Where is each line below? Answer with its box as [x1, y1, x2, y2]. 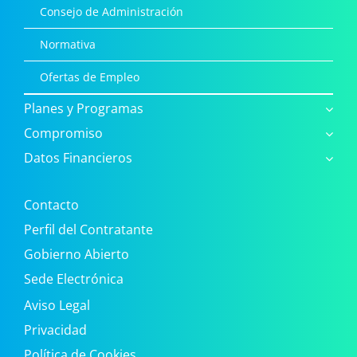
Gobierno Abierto [23, 245, 129, 264]
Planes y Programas [23, 100, 143, 118]
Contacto [23, 196, 79, 214]
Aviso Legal [23, 296, 90, 315]
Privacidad [23, 321, 87, 339]
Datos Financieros [23, 149, 132, 167]
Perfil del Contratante [23, 221, 153, 239]
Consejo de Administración [39, 4, 183, 20]
